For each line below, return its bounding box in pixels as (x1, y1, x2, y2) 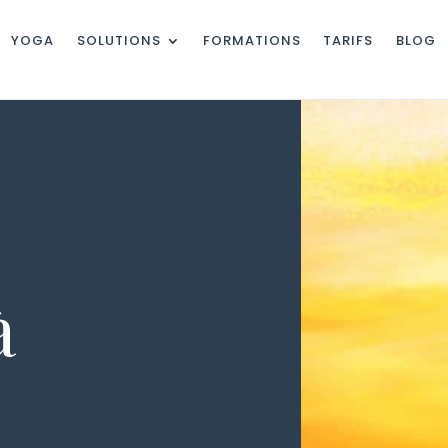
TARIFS (323, 31, 374, 50)
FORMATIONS (202, 31, 302, 50)
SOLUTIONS (76, 31, 161, 50)
